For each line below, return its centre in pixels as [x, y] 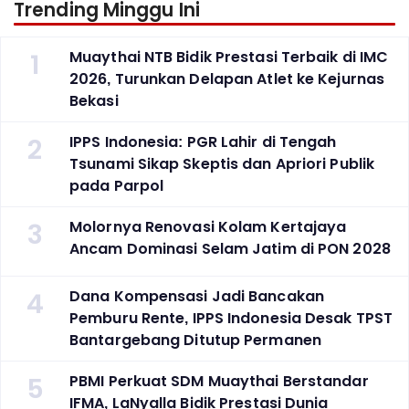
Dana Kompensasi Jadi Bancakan [197, 297]
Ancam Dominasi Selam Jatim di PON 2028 [230, 249]
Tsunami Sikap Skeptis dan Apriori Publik [222, 164]
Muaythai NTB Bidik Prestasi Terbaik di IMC [229, 58]
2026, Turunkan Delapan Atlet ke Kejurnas [227, 79]
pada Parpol [117, 186]
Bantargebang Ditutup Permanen [195, 341]
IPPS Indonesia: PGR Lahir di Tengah [203, 142]
